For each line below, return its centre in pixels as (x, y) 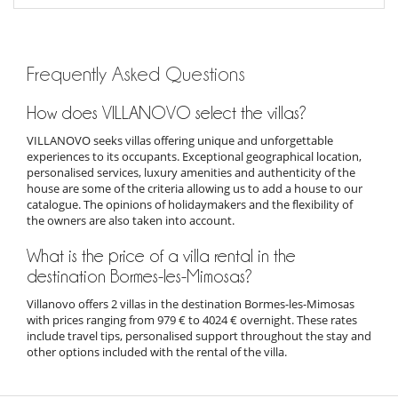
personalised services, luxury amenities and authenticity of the (191, 172)
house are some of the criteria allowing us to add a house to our (195, 188)
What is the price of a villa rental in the (161, 255)
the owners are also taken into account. (131, 220)
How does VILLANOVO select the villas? (167, 112)
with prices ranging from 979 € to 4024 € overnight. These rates (192, 319)
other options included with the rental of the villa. (157, 351)
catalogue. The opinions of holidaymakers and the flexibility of (190, 204)
